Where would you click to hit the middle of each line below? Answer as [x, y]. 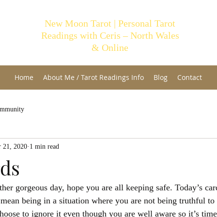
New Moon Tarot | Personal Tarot [110, 23]
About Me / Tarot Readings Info [93, 77]
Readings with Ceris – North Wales [110, 35]
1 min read [44, 146]
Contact [189, 77]
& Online [110, 47]
